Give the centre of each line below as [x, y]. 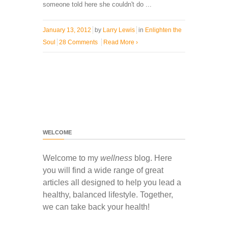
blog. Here [152, 158]
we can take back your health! [96, 207]
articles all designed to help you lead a [112, 182]
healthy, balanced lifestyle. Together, [108, 194]
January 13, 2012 [67, 30]
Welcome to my [72, 158]
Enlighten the [163, 30]
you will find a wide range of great [103, 170]
